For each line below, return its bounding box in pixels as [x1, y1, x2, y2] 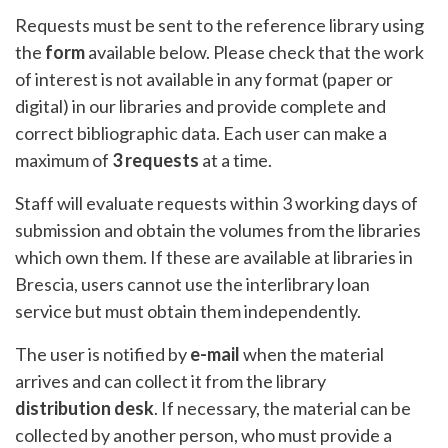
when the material [240, 342, 384, 365]
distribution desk [15, 396, 154, 419]
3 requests [112, 148, 202, 171]
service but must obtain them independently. [15, 299, 361, 322]
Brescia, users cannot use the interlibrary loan [15, 272, 370, 295]
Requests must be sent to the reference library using [15, 13, 424, 36]
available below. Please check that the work [88, 40, 424, 63]
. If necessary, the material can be [154, 396, 411, 419]
